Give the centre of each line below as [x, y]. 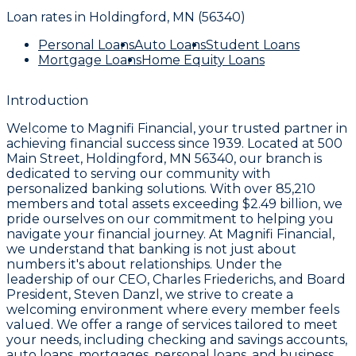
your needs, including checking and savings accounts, [177, 340]
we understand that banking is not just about [151, 250]
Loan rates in [48, 17]
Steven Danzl [117, 295]
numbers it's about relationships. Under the [144, 265]
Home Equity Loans [203, 60]
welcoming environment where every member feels [173, 310]
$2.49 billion [280, 204]
